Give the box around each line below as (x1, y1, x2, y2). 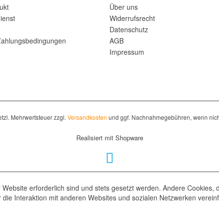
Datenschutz (109, 24, 148, 34)
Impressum (109, 47, 144, 57)
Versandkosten (67, 113, 107, 122)
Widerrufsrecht (109, 13, 155, 23)
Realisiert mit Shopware (76, 133, 143, 143)
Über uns (109, 2, 138, 12)
